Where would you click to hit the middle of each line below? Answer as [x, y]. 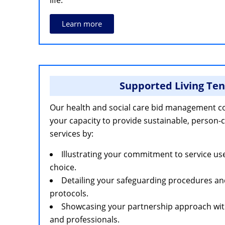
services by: [72, 134]
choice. [63, 167]
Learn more [82, 24]
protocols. [69, 193]
